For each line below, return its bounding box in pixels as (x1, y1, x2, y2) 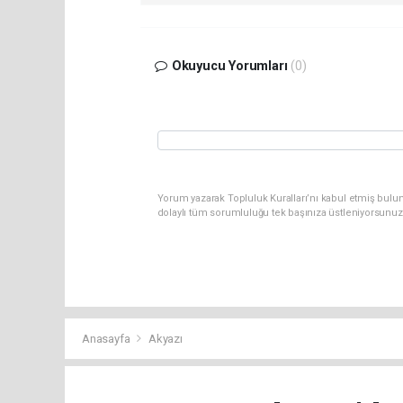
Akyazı (148, 332, 183, 346)
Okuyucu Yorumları (167, 58, 291, 75)
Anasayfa (82, 332, 133, 346)
